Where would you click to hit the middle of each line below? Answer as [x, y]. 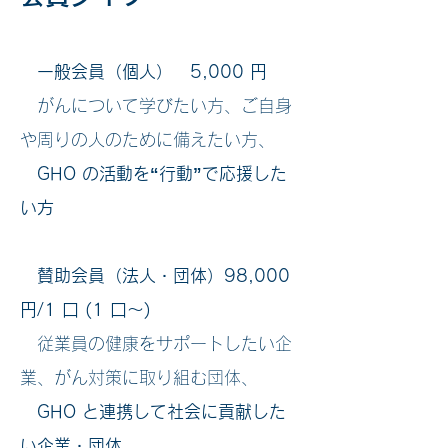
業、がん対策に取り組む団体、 [139, 377]
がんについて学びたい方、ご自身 [156, 105]
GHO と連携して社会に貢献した [161, 411]
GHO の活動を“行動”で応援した [153, 173]
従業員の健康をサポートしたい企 [156, 343]
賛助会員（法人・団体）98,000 [155, 275]
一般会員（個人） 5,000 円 [143, 71]
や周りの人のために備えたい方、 [147, 139]
